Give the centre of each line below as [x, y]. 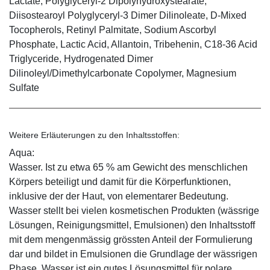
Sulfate [24, 87]
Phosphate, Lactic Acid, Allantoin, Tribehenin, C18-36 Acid [133, 44]
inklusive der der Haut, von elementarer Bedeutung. [119, 196]
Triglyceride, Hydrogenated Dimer [81, 58]
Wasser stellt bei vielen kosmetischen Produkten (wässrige [134, 210]
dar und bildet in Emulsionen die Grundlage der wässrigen [133, 254]
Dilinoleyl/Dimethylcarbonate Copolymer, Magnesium [123, 73]
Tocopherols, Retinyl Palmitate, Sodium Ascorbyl [113, 30]
